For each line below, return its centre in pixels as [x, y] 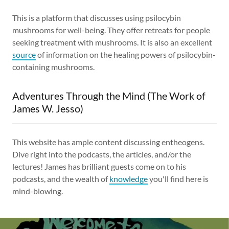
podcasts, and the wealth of [61, 178]
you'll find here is [178, 178]
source [24, 54]
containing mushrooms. [53, 66]
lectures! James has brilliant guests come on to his [99, 166]
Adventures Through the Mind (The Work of [109, 95]
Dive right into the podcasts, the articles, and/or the [102, 154]
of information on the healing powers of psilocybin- [126, 54]
